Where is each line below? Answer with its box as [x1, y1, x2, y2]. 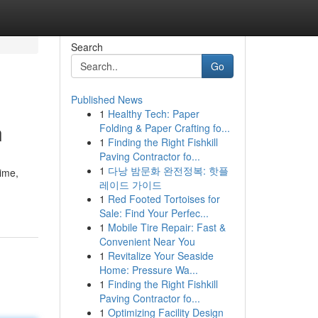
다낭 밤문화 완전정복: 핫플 [107, 163, 229, 177]
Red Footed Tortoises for [107, 192, 220, 206]
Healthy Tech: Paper [107, 106, 199, 121]
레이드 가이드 [99, 177, 162, 192]
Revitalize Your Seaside [107, 248, 214, 263]
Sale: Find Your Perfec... [99, 206, 209, 220]
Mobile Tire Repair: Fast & [107, 220, 226, 234]
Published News [70, 92, 143, 106]
